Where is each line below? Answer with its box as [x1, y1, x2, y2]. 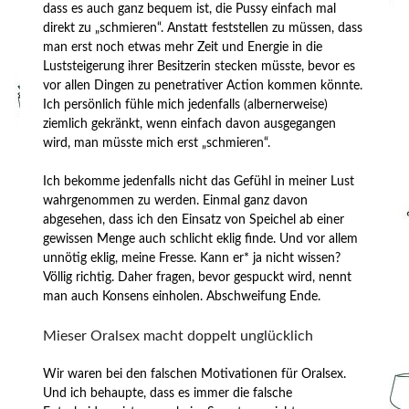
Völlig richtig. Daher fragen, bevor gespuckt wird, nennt [43, 270, 352, 284]
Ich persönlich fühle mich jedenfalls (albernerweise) [43, 98, 329, 111]
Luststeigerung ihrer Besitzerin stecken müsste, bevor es [43, 59, 356, 73]
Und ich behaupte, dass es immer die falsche [43, 386, 293, 400]
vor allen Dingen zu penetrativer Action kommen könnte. [43, 79, 363, 92]
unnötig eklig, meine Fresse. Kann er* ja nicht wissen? [43, 251, 341, 265]
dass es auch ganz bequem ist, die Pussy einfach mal [43, 2, 337, 16]
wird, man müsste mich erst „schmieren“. [43, 136, 271, 150]
